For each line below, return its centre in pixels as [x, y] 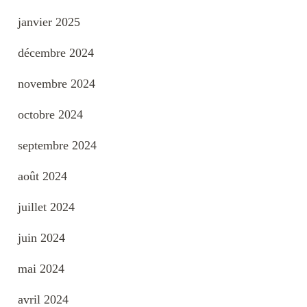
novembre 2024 [57, 83]
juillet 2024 [46, 207]
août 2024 [42, 176]
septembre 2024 [57, 145]
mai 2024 [41, 268]
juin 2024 [41, 237]
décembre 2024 [56, 52]
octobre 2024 [50, 114]
